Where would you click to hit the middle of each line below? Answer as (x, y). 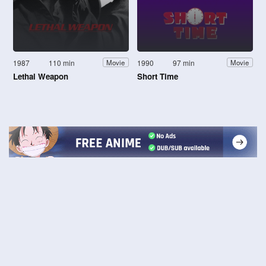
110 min (62, 62)
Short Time (158, 76)
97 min (184, 62)
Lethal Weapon (41, 76)
